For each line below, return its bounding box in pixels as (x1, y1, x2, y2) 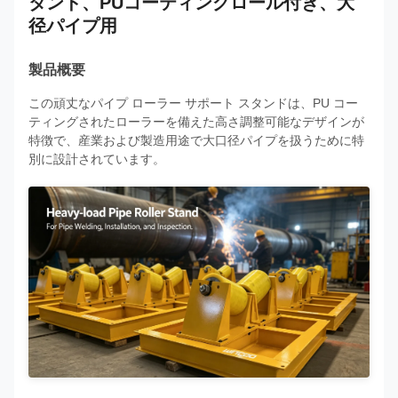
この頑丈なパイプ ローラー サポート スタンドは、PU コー (28, 96, 358, 110)
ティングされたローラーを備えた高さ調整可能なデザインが (28, 115, 364, 129)
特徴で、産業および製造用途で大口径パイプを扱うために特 (28, 133, 364, 147)
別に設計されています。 (28, 152, 165, 166)
